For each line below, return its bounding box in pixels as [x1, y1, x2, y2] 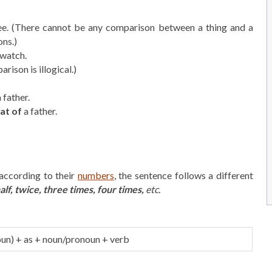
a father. [22, 105, 57, 117]
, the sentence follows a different [114, 169, 253, 181]
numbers [77, 169, 114, 181]
